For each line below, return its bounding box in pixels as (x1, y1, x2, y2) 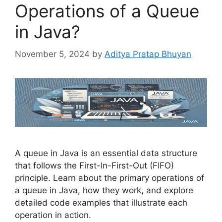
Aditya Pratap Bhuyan (105, 49, 191, 59)
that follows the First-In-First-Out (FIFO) (15, 161, 174, 171)
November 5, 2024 (15, 49, 90, 59)
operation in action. (15, 210, 91, 221)
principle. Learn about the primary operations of (15, 173, 204, 183)
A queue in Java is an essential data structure (15, 148, 197, 159)
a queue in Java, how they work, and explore (15, 185, 193, 196)
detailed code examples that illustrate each (15, 198, 187, 208)
